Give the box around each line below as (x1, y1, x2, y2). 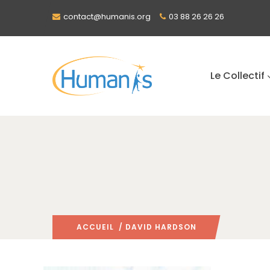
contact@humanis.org (63, 11, 151, 22)
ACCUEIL (77, 222, 114, 232)
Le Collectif (210, 69, 265, 83)
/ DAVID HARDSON (114, 222, 196, 232)
